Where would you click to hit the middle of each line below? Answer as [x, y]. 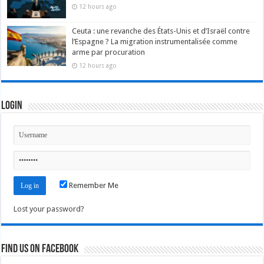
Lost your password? [49, 209]
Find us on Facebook [40, 249]
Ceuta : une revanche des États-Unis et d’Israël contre [161, 31]
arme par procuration [109, 52]
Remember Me [93, 185]
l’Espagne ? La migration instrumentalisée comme [155, 41]
